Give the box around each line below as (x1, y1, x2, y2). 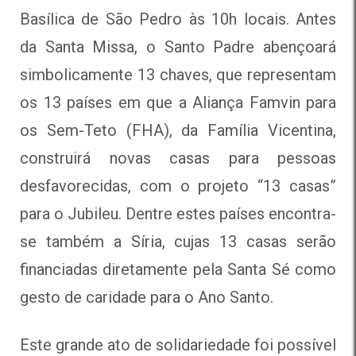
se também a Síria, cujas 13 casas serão (20, 231, 336, 251)
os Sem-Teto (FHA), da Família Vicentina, (20, 120, 336, 140)
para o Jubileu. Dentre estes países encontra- (20, 203, 336, 223)
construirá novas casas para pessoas (20, 148, 336, 168)
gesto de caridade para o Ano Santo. (20, 287, 273, 307)
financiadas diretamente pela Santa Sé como (20, 259, 336, 279)
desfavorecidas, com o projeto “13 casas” (20, 176, 336, 195)
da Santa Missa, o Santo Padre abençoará (20, 37, 336, 56)
